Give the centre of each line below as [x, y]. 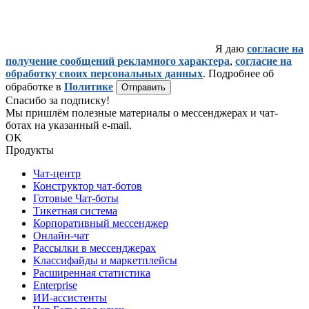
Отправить [143, 88]
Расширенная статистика [92, 273]
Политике [89, 87]
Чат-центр [57, 174]
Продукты [30, 150]
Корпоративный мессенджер [101, 223]
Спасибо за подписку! [58, 101]
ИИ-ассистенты [70, 298]
